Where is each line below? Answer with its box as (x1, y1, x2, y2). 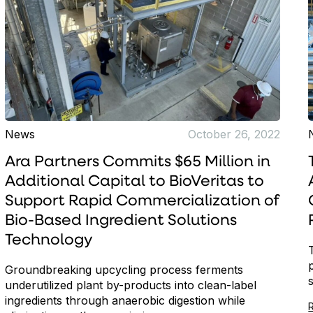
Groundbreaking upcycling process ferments (4, 263, 243, 277)
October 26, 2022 (188, 127, 281, 142)
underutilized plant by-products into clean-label (4, 278, 256, 293)
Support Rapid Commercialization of (4, 194, 279, 210)
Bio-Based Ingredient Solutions (4, 213, 237, 230)
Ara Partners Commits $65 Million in (4, 154, 270, 171)
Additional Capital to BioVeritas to (4, 174, 264, 191)
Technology (4, 233, 93, 249)
